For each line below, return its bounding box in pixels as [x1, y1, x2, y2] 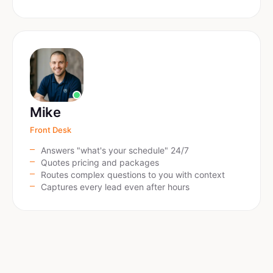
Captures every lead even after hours [41, 182, 190, 192]
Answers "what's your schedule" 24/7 [41, 145, 189, 155]
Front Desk [30, 125, 71, 135]
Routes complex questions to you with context [41, 169, 225, 180]
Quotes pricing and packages [41, 157, 159, 168]
